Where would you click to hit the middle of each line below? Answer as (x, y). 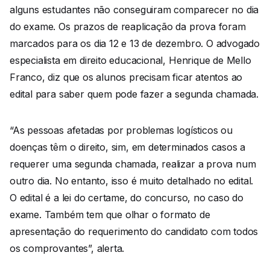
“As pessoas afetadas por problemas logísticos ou (121, 130)
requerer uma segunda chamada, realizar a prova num (133, 164)
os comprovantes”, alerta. (67, 248)
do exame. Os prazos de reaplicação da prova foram (128, 26)
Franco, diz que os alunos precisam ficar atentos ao (126, 77)
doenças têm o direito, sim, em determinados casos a (128, 147)
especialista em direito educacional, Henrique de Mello (130, 60)
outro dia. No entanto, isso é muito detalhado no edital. (132, 181)
